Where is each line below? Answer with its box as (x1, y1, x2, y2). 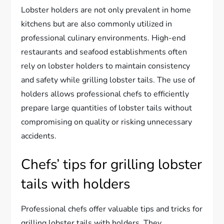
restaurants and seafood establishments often (21, 46, 187, 57)
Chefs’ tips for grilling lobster (21, 154, 202, 174)
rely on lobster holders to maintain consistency (21, 60, 190, 71)
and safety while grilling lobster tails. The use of (21, 74, 195, 85)
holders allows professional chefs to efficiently (21, 88, 189, 99)
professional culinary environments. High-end (21, 32, 186, 43)
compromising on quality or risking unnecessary (21, 116, 192, 127)
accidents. (21, 130, 57, 141)
